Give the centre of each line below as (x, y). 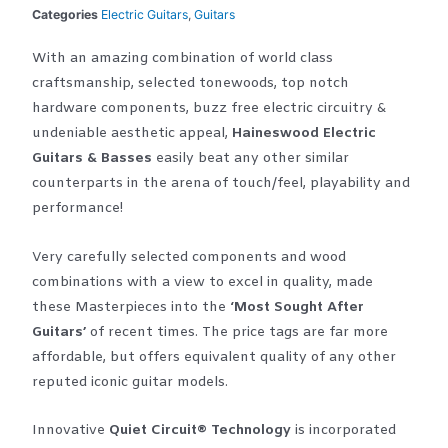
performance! (78, 208)
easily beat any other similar (251, 158)
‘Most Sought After (297, 307)
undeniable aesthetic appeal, (132, 133)
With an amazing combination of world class (183, 58)
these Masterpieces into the (131, 307)
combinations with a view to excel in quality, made (203, 282)
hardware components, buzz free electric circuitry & (209, 108)
